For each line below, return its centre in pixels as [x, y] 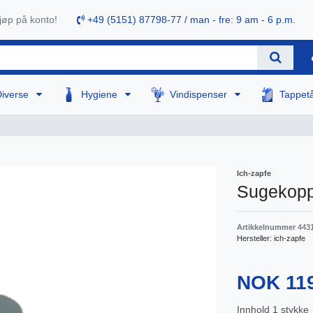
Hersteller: [255, 239]
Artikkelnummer [267, 227]
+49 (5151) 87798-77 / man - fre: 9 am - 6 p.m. [190, 20]
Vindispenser [200, 95]
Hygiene [101, 95]
